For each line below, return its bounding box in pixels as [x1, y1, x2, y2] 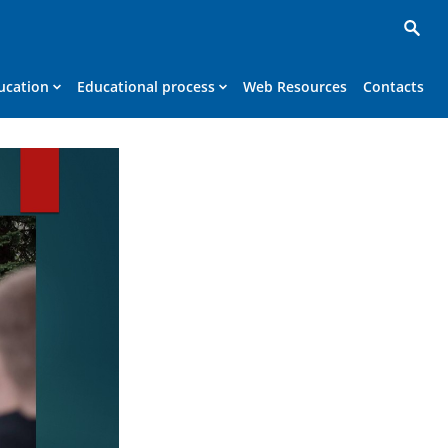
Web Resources [243, 77, 347, 96]
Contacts [363, 77, 424, 96]
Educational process [77, 77, 215, 96]
